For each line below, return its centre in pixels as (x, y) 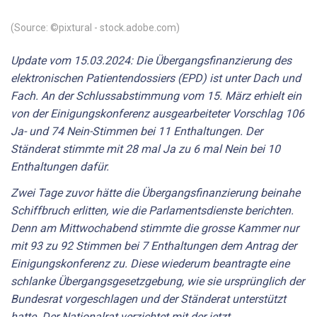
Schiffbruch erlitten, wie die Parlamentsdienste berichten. (152, 211)
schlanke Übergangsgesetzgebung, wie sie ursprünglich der (157, 282)
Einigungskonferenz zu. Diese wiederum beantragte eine (150, 264)
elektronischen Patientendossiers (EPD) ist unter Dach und (156, 78)
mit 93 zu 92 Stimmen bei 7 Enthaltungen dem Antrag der (154, 246)
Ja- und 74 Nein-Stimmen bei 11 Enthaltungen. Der (137, 131)
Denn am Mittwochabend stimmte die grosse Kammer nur (155, 229)
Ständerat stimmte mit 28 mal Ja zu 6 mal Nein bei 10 (145, 149)
